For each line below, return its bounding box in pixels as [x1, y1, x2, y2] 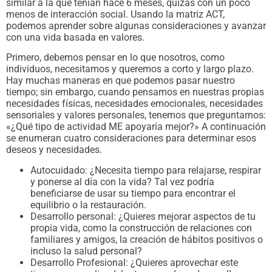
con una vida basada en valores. [6, 31, 144, 43]
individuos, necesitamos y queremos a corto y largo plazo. [6, 63, 254, 75]
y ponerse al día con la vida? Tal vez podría [30, 175, 214, 188]
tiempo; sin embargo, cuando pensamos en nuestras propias [6, 86, 264, 98]
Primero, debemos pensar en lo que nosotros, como [6, 52, 225, 64]
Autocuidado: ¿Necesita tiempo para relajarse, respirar [30, 164, 261, 176]
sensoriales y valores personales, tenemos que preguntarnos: [6, 109, 266, 121]
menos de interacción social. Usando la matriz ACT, [6, 8, 225, 20]
